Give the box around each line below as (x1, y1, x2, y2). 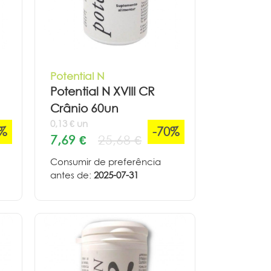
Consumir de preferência (50, 155, 161, 168)
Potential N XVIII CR (50, 84, 155, 99)
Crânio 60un (50, 101, 119, 116)
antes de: (50, 169, 94, 181)
